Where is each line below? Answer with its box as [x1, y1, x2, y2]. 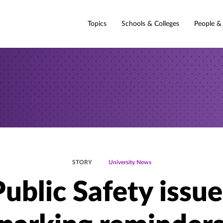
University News [108, 159, 151, 165]
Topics [88, 20, 107, 27]
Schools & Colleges [121, 20, 179, 27]
